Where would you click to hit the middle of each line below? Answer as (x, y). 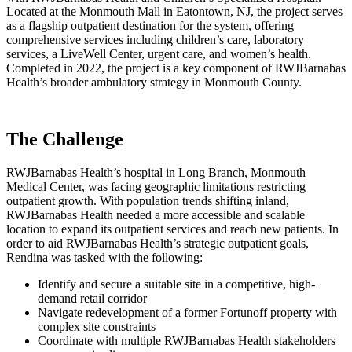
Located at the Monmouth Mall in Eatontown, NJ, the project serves (174, 11)
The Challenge (65, 139)
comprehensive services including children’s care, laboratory (155, 39)
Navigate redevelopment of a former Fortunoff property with (187, 312)
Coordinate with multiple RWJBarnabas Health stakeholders (187, 340)
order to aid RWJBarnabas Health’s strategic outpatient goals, (158, 243)
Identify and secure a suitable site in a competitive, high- (176, 284)
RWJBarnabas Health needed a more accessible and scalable (156, 214)
